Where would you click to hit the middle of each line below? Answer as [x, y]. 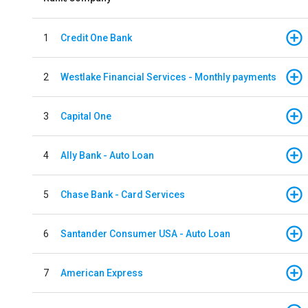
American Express [102, 273]
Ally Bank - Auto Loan [107, 155]
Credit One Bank [96, 37]
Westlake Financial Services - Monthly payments [168, 77]
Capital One [86, 116]
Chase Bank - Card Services [123, 194]
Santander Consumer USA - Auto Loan [145, 233]
